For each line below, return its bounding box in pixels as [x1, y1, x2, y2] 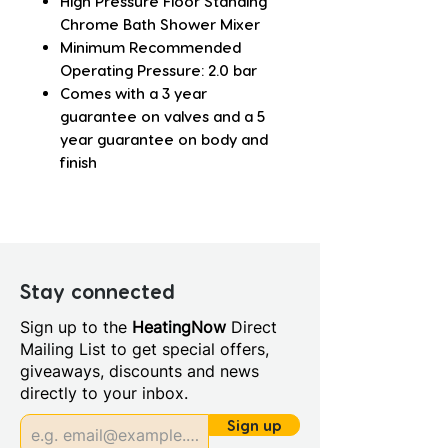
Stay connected [20, 279, 175, 304]
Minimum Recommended [60, 38, 241, 57]
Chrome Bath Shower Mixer [60, 15, 260, 34]
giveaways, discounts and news [20, 361, 259, 382]
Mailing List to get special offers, [20, 339, 269, 360]
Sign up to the [20, 317, 132, 338]
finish [60, 153, 97, 172]
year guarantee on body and [60, 130, 268, 149]
